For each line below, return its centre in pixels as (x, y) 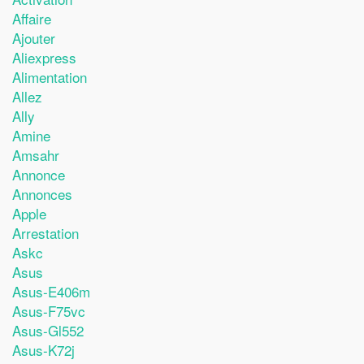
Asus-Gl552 (48, 330)
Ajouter (34, 37)
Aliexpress (44, 57)
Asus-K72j (43, 349)
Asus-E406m (51, 291)
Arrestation (45, 232)
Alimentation (50, 76)
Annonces (42, 193)
